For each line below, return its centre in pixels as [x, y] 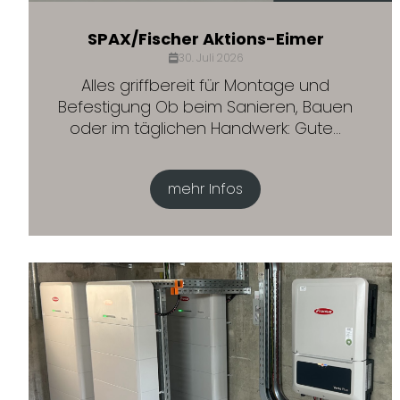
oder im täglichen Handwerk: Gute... [206, 128]
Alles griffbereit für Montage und [206, 85]
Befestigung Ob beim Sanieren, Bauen [206, 107]
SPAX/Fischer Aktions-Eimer [205, 39]
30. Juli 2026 [210, 58]
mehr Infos [206, 189]
